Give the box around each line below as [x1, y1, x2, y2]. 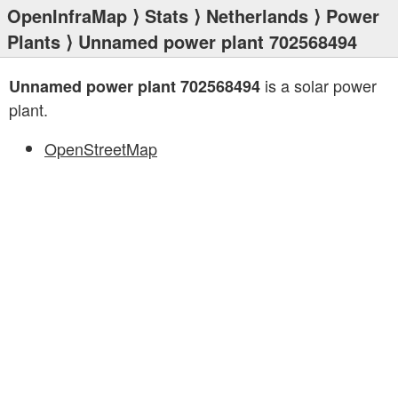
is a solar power [260, 74, 377, 97]
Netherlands [206, 3, 308, 28]
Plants [7, 28, 60, 54]
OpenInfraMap [7, 3, 127, 28]
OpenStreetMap [44, 137, 157, 160]
